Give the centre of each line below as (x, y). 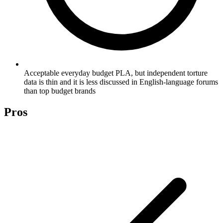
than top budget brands (60, 91)
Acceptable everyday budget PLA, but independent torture (116, 73)
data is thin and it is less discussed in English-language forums (121, 82)
